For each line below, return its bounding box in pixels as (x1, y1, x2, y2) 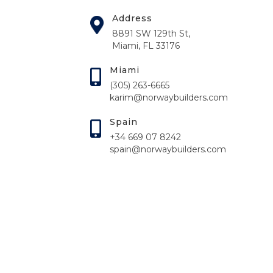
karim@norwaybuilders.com (110, 92, 229, 103)
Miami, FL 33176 (112, 40, 180, 51)
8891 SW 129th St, (112, 28, 191, 39)
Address (112, 13, 153, 24)
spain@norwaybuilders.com (110, 144, 227, 155)
